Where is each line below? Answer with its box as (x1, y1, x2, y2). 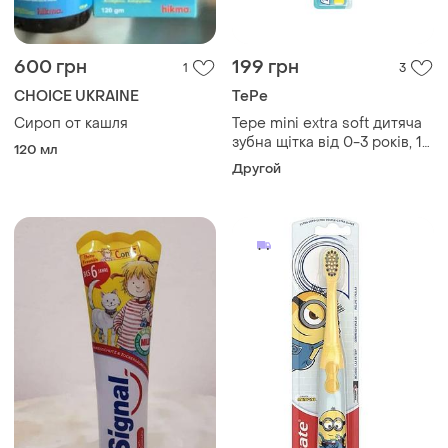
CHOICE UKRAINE (14, 86, 139, 106)
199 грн (232, 55, 299, 79)
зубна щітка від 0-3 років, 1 (232, 132, 422, 152)
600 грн (14, 55, 87, 79)
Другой (232, 159, 281, 177)
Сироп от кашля (14, 113, 128, 133)
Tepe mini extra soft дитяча (232, 113, 422, 133)
